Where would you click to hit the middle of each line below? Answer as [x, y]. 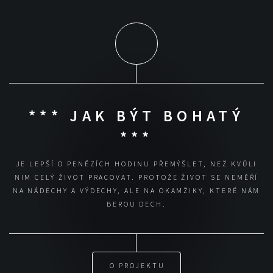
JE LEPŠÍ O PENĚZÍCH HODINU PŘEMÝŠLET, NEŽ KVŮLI [136, 163]
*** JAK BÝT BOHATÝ [136, 116]
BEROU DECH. [136, 204]
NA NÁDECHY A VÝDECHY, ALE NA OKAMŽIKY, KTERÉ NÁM [136, 190]
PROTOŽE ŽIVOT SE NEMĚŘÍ [198, 177]
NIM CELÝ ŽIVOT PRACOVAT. [75, 177]
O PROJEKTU [137, 265]
